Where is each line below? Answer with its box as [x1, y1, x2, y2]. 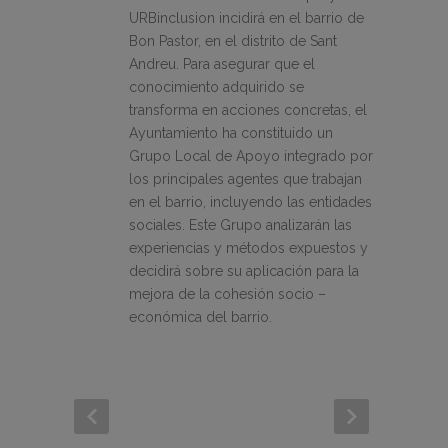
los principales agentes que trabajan [129, 171, 362, 188]
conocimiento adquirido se [129, 79, 304, 96]
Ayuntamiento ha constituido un [129, 125, 333, 142]
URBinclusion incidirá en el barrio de [129, 10, 364, 27]
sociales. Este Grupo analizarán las [129, 217, 352, 234]
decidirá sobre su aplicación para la [129, 263, 359, 280]
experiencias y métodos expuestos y [129, 240, 368, 257]
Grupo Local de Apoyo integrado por [129, 148, 373, 165]
